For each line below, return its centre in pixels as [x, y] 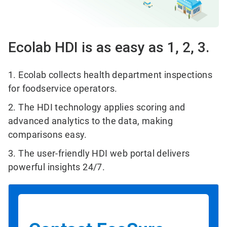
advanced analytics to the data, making [91, 121]
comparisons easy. [48, 135]
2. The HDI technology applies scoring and [97, 107]
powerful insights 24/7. [57, 167]
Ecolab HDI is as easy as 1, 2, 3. [109, 48]
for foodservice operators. [63, 89]
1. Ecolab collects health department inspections [110, 75]
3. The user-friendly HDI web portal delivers [99, 154]
